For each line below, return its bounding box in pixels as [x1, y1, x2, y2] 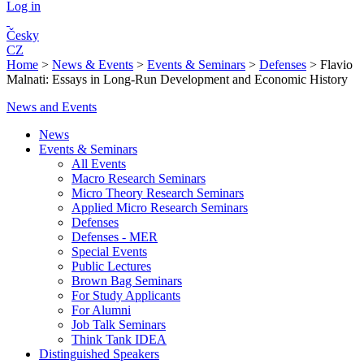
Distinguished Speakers [39, 347, 159, 361]
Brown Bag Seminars [71, 274, 182, 288]
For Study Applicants [71, 288, 180, 302]
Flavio [320, 58, 353, 71]
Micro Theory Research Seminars [71, 186, 244, 200]
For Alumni [71, 303, 131, 317]
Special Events [71, 245, 147, 258]
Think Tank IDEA [71, 332, 167, 346]
